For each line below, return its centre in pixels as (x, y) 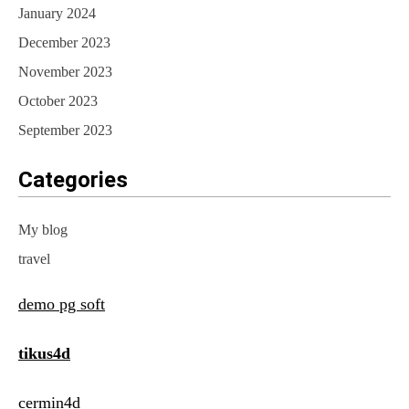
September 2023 (65, 131)
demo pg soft (62, 304)
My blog (43, 230)
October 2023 (58, 101)
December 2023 (64, 43)
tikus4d (44, 354)
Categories (73, 180)
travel (34, 259)
